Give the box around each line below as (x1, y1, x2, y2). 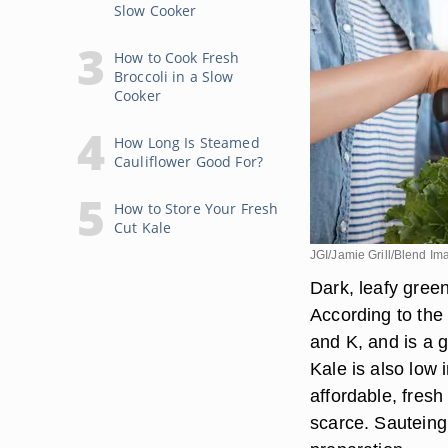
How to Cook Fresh (114, 48, 240, 67)
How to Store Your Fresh (114, 199, 279, 218)
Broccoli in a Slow (114, 67, 234, 86)
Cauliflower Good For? (114, 152, 263, 171)
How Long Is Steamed (114, 133, 260, 152)
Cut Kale (114, 218, 172, 237)
